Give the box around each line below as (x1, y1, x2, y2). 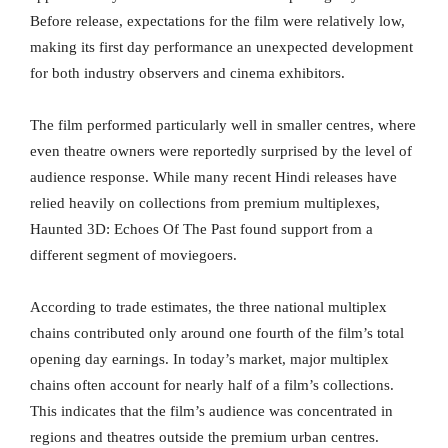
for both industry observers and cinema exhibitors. (30, 65, 345, 82)
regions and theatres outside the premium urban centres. (30, 429, 379, 446)
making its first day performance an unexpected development (30, 39, 413, 56)
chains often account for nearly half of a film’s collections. (30, 377, 394, 394)
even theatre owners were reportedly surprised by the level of (30, 143, 412, 160)
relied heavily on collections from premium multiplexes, (30, 195, 380, 212)
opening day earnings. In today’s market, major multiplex (30, 351, 389, 368)
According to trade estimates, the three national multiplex (30, 299, 387, 316)
